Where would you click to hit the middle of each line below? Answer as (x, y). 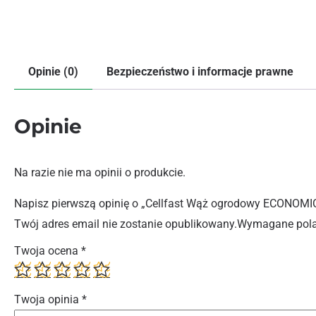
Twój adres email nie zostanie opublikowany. (126, 224)
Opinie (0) (53, 71)
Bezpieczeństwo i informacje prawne (200, 71)
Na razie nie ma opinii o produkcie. (100, 172)
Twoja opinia (48, 299)
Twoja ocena (48, 250)
